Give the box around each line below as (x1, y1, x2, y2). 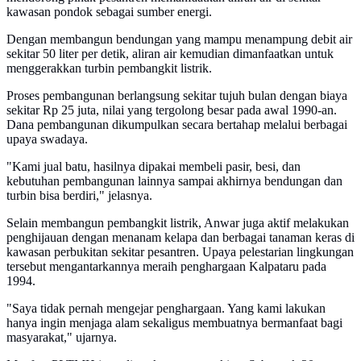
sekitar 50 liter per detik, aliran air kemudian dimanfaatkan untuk (6, 47, 334, 61)
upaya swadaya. (6, 132, 88, 147)
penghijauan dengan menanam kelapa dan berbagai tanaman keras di (6, 230, 355, 245)
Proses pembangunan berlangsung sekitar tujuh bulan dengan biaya (6, 89, 347, 103)
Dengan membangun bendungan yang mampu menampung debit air (6, 32, 352, 47)
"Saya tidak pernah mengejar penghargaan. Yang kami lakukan (6, 301, 326, 316)
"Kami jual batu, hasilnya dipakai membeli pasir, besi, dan (6, 160, 301, 174)
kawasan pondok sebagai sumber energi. (6, 5, 212, 19)
